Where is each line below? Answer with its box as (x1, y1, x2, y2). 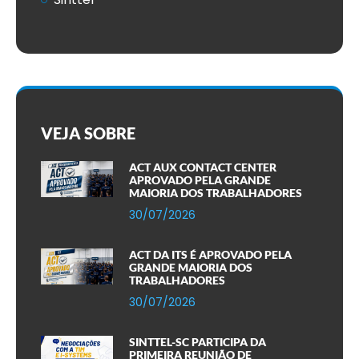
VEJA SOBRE (41, 123, 135, 143)
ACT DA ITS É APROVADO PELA (129, 248, 292, 262)
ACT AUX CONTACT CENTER (129, 160, 276, 175)
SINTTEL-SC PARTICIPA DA (129, 335, 266, 349)
